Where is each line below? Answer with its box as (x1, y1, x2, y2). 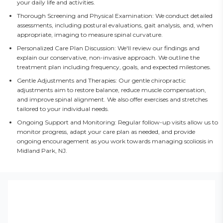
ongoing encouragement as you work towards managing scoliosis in (17, 137, 213, 145)
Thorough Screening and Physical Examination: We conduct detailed (17, 12, 213, 19)
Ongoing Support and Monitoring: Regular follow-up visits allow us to (17, 118, 218, 126)
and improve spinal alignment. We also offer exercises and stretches (17, 96, 208, 103)
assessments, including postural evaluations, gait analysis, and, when (17, 21, 213, 29)
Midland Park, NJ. (17, 147, 67, 154)
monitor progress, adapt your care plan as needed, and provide (17, 128, 195, 135)
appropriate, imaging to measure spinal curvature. (17, 31, 163, 38)
